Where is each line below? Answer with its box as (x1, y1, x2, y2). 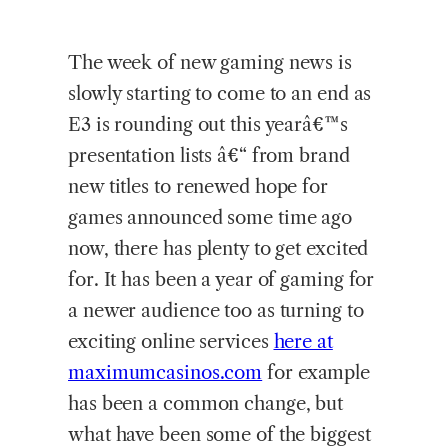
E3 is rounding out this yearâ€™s (68, 113, 348, 137)
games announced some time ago (68, 206, 353, 230)
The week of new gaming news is (68, 51, 352, 75)
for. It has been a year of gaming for (68, 268, 375, 292)
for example (262, 361, 371, 385)
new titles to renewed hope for (68, 175, 328, 199)
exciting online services (68, 330, 274, 354)
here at (273, 330, 333, 354)
